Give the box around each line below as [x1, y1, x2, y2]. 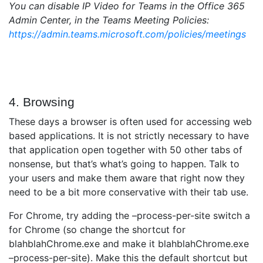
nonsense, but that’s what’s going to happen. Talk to [9, 158, 240, 170]
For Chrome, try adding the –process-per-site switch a [9, 210, 250, 222]
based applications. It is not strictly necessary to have [9, 130, 249, 142]
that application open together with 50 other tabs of [9, 144, 242, 156]
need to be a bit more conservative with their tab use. [9, 186, 248, 198]
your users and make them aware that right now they [9, 172, 245, 184]
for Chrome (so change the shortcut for [9, 224, 186, 236]
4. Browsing [9, 95, 75, 109]
